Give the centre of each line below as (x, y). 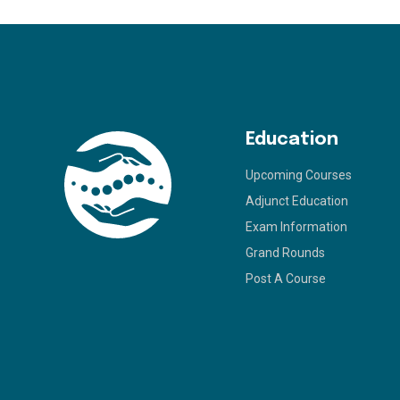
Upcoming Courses (299, 175)
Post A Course (286, 279)
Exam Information (297, 227)
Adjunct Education (297, 201)
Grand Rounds (286, 253)
